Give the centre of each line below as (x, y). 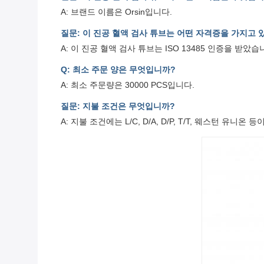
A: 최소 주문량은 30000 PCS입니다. (128, 85)
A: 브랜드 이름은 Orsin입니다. (116, 12)
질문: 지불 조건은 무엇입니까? (118, 106)
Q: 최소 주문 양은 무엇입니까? (118, 70)
